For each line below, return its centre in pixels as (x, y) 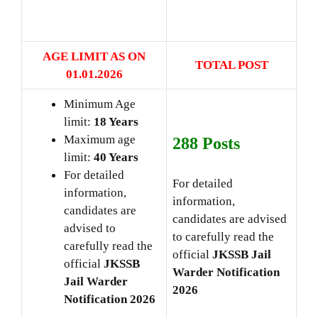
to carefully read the (223, 236)
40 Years (116, 157)
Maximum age (100, 139)
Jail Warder (96, 281)
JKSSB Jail (242, 254)
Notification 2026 (110, 299)
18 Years (116, 121)
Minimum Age (100, 104)
